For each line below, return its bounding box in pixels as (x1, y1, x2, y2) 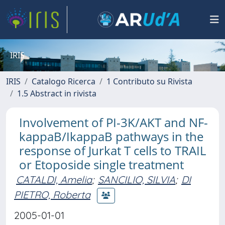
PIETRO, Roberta (14, 188, 90, 201)
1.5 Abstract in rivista (17, 88, 96, 99)
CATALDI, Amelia (16, 173, 92, 186)
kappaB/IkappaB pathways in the (19, 128, 203, 145)
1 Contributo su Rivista (106, 76, 192, 87)
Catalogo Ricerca (32, 76, 95, 87)
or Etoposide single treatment (19, 156, 184, 173)
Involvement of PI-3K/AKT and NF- (19, 114, 208, 131)
